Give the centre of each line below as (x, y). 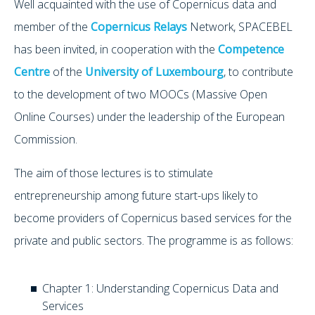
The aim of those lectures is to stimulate (114, 173)
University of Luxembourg (154, 71)
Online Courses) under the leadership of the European (149, 116)
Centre (32, 71)
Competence (251, 49)
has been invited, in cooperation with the (116, 49)
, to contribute (258, 71)
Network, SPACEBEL (240, 26)
